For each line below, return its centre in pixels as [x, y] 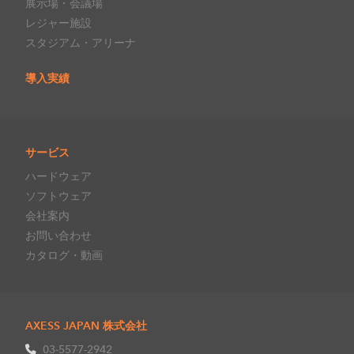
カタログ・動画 [64, 255]
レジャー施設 [58, 23]
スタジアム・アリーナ [81, 42]
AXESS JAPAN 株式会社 [86, 325]
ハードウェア [58, 176]
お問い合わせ [58, 235]
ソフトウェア [58, 196]
